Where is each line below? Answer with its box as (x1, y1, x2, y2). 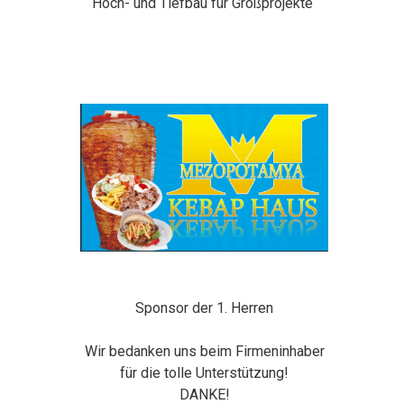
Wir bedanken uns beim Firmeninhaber (84, 342, 325, 360)
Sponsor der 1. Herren (135, 298, 274, 317)
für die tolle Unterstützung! (120, 363, 289, 381)
